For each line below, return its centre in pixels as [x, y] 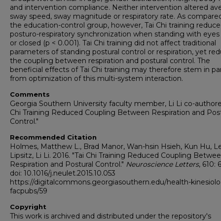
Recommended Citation [53, 137]
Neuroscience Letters [162, 165]
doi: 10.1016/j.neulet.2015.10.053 [63, 173]
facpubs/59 [29, 191]
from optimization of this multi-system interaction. [96, 79]
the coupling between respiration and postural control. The [110, 61]
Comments [30, 94]
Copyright [28, 207]
